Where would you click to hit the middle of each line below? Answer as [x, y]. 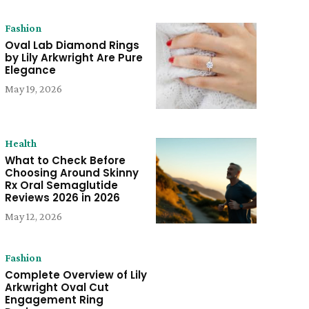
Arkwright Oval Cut [57, 287]
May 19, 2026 [33, 89]
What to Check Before [65, 160]
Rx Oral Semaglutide [61, 185]
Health [20, 143]
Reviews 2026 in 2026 [62, 197]
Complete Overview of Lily [76, 275]
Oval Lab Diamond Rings [72, 46]
